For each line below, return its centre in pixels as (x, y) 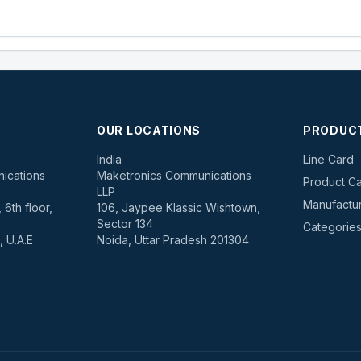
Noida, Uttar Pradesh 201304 (173, 240)
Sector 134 (125, 224)
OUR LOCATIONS (149, 130)
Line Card (328, 159)
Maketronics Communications (174, 175)
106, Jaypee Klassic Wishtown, (178, 207)
